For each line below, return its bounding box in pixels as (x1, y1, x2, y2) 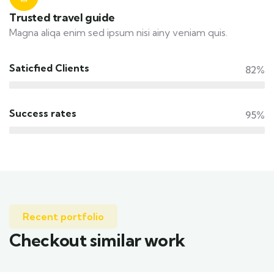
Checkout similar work (9, 229, 185, 251)
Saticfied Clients (9, 62, 89, 74)
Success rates (9, 107, 76, 119)
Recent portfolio (23, 210, 104, 223)
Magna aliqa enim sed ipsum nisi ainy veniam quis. (9, 26, 228, 39)
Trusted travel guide (9, 10, 115, 24)
